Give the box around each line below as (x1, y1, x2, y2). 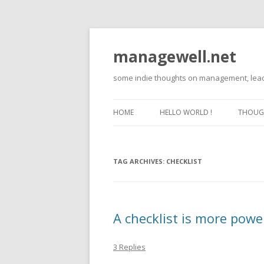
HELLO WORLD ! (160, 107, 212, 117)
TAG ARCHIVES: (113, 157, 166, 166)
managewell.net (113, 46, 236, 67)
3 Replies (113, 242, 146, 252)
